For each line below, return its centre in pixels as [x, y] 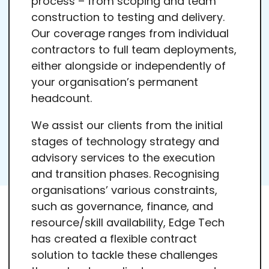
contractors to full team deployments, [134, 49]
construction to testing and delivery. [128, 17]
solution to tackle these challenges [124, 255]
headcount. [61, 98]
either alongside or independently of [128, 65]
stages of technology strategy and [125, 141]
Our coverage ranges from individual [130, 33]
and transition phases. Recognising [125, 174]
